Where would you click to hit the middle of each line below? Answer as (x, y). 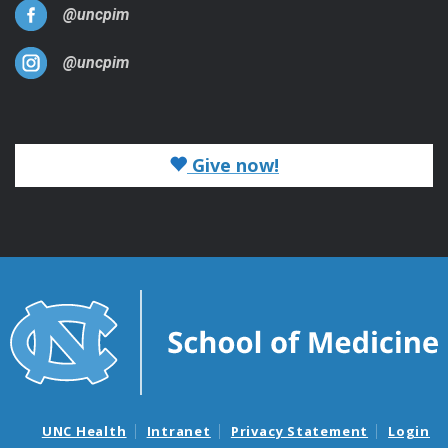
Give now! (233, 164)
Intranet (178, 431)
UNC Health (84, 431)
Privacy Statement (299, 431)
